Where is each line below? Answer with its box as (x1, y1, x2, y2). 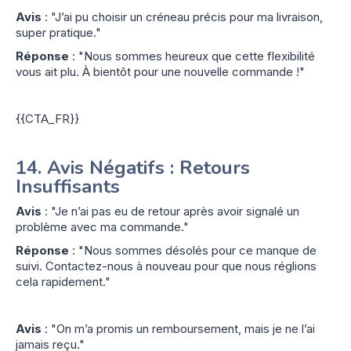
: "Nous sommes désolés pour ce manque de (69, 242, 317, 258)
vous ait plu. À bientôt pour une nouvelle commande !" (16, 63, 305, 79)
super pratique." (16, 24, 101, 40)
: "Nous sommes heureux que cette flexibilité (69, 48, 315, 63)
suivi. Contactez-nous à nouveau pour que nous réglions (16, 258, 317, 273)
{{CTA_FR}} (16, 110, 79, 126)
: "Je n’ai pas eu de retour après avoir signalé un (42, 203, 299, 219)
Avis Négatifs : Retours (47, 154, 250, 180)
